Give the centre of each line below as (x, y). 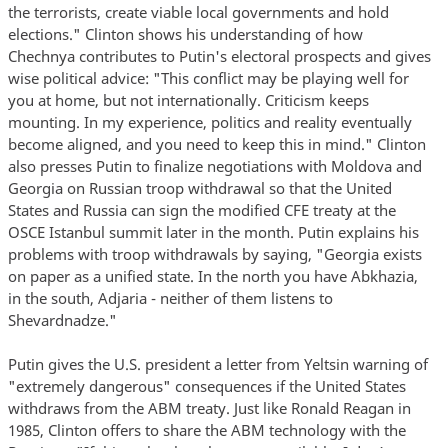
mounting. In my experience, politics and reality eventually (209, 122)
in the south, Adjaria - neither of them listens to (170, 298)
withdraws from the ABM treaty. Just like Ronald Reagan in (209, 408)
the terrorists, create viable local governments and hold (198, 12)
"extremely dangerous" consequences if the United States (206, 386)
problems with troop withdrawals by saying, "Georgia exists (214, 254)
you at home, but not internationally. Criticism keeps (188, 100)
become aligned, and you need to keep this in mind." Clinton (216, 144)
